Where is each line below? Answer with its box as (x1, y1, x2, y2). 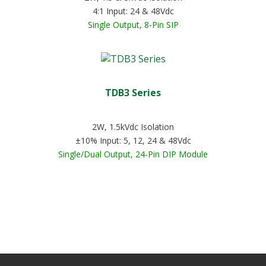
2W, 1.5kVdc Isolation (92, 121, 174, 132)
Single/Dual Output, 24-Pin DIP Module (58, 148, 208, 160)
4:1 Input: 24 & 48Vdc (92, 5, 174, 17)
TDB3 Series (105, 86, 161, 99)
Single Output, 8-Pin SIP (87, 19, 179, 30)
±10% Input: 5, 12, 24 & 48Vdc (75, 135, 191, 146)
